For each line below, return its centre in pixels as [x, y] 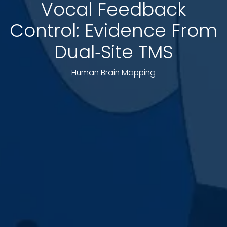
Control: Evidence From [113, 30]
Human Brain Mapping [113, 72]
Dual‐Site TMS [113, 52]
